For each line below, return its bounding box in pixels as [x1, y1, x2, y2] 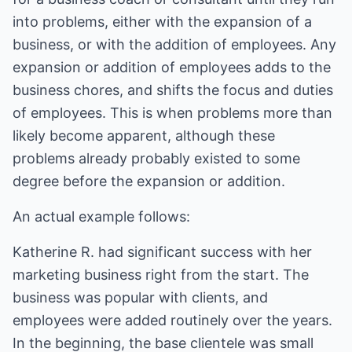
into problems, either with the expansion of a [13, 13, 312, 30]
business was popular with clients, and [13, 289, 268, 306]
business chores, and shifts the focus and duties [13, 82, 333, 98]
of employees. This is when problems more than [13, 104, 332, 121]
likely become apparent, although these [13, 127, 275, 144]
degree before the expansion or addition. [13, 173, 285, 189]
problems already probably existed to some [13, 150, 300, 167]
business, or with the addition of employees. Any [13, 36, 336, 53]
